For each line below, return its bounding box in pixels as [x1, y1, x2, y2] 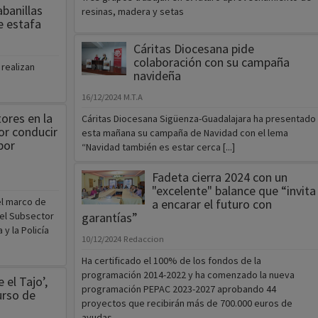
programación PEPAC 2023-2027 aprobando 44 [81, 283, 276, 296]
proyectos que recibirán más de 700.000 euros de [81, 297, 292, 310]
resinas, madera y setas [81, 5, 184, 18]
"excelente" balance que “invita [151, 182, 316, 199]
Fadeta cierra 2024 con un [151, 169, 287, 186]
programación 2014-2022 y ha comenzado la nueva [81, 268, 295, 282]
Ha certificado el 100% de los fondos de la [81, 254, 261, 268]
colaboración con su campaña [133, 54, 290, 71]
